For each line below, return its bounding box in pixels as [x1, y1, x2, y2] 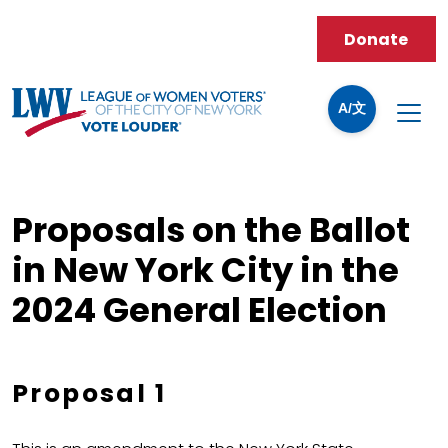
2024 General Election [12, 287, 387, 335]
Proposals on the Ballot [12, 207, 410, 255]
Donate [344, 27, 409, 51]
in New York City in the [12, 247, 399, 295]
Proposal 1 [12, 376, 166, 412]
